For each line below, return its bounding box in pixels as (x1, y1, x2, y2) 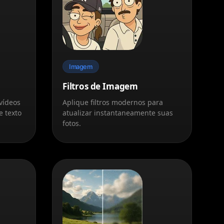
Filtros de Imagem (62, 80, 138, 92)
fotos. (62, 118, 81, 128)
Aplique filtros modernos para (62, 97, 163, 107)
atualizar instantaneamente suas (62, 107, 173, 117)
